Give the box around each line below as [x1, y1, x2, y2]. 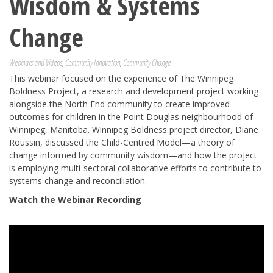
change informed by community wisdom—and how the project [9, 149, 257, 161]
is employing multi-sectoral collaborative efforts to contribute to [9, 161, 261, 174]
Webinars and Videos [9, 56, 62, 68]
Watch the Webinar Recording [9, 193, 141, 205]
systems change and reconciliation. [9, 174, 147, 186]
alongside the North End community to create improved [9, 97, 230, 110]
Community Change [123, 56, 171, 68]
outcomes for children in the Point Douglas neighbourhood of [9, 110, 253, 122]
